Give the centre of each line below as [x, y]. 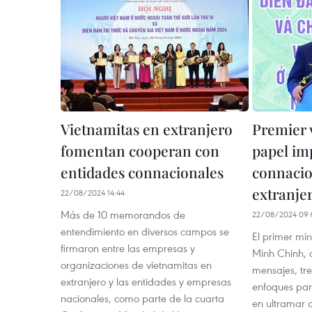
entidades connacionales [142, 172]
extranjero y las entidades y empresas [146, 281]
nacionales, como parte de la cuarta [142, 298]
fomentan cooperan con [140, 150]
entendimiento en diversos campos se [145, 231]
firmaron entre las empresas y [128, 248]
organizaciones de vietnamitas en [136, 265]
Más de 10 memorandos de [123, 214]
